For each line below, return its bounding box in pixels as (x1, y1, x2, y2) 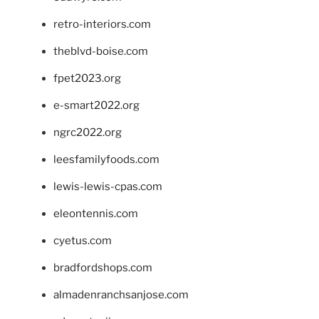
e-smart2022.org (53, 99, 140, 113)
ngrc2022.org (53, 126, 122, 140)
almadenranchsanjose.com (53, 288, 189, 302)
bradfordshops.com (53, 261, 152, 275)
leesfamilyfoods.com (53, 153, 159, 167)
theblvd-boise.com (53, 45, 148, 58)
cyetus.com (53, 234, 112, 248)
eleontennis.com (53, 207, 138, 221)
